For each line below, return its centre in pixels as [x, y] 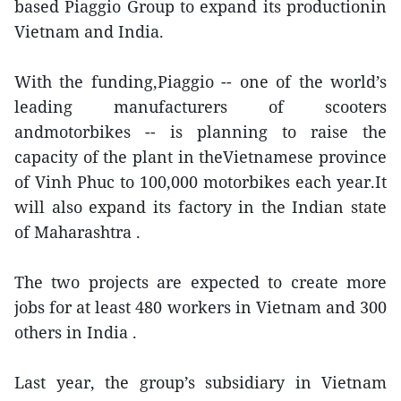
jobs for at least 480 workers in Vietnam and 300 [200, 307]
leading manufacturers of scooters [200, 107]
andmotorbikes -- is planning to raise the [200, 132]
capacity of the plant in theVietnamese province [200, 157]
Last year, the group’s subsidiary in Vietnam [200, 382]
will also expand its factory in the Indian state [200, 207]
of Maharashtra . [77, 232]
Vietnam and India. [89, 31]
